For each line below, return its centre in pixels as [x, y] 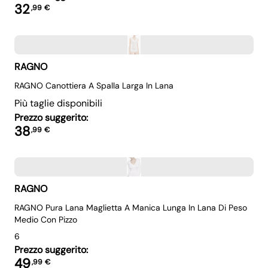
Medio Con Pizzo [46, 220]
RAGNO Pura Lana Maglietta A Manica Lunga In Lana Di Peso [131, 208]
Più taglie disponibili [58, 103]
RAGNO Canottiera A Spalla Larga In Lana [94, 86]
